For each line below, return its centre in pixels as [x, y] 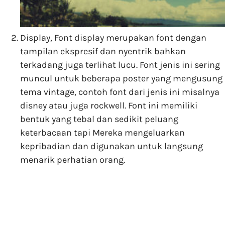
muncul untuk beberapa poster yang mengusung [121, 79]
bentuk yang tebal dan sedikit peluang [99, 119]
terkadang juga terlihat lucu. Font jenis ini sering [120, 65]
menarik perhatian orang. [73, 160]
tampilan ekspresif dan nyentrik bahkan [103, 51]
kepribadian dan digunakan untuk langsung [111, 146]
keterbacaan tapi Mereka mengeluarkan [102, 133]
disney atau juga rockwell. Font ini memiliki [109, 106]
